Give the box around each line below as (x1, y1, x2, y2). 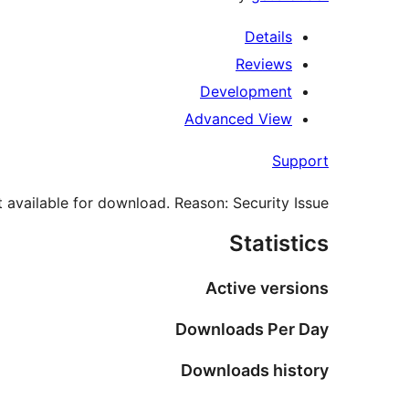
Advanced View (184, 110, 292, 129)
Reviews (236, 55, 292, 74)
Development (200, 82, 292, 101)
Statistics (229, 230, 329, 257)
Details (245, 27, 292, 47)
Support (272, 152, 329, 171)
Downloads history (181, 360, 329, 380)
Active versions (205, 278, 329, 299)
